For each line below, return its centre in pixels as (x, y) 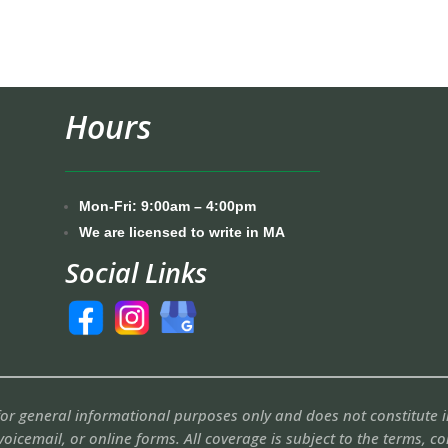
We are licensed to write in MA (181, 231)
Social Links (135, 272)
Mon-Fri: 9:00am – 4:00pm (167, 205)
